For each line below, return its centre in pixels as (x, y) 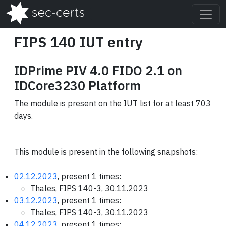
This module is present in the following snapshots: (106, 152)
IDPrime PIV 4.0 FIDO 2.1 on (98, 70)
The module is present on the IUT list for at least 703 (112, 103)
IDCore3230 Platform (77, 86)
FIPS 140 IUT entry (78, 42)
